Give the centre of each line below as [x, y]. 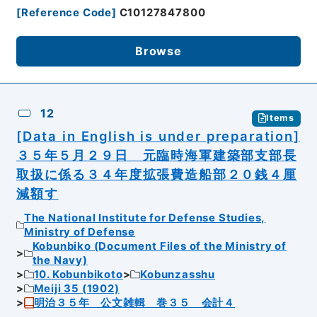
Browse [158, 51]
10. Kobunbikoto [78, 275]
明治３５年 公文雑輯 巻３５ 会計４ [134, 303]
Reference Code [67, 12]
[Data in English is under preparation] [158, 136]
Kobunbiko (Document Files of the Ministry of [160, 247]
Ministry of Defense [79, 232]
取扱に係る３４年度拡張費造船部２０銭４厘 [156, 174]
